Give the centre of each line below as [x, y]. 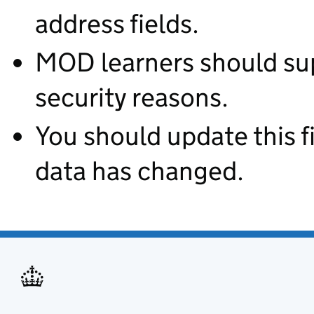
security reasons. [132, 97]
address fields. [117, 23]
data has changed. [139, 171]
